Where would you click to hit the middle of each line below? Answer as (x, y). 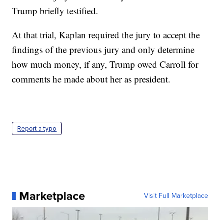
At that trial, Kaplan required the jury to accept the (106, 34)
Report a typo (37, 128)
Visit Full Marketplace (176, 195)
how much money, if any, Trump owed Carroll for (105, 64)
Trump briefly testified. (55, 10)
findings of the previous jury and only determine (103, 49)
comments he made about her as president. (91, 79)
